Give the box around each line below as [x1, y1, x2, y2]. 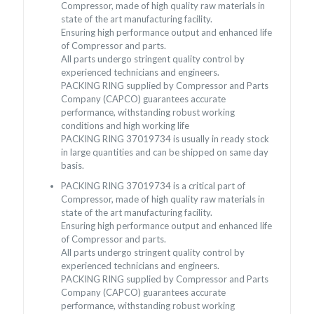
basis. [61, 159, 85, 171]
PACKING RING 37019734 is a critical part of [61, 179, 246, 191]
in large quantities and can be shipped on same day [61, 146, 269, 158]
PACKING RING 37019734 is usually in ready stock [61, 132, 270, 144]
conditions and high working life [61, 119, 190, 131]
